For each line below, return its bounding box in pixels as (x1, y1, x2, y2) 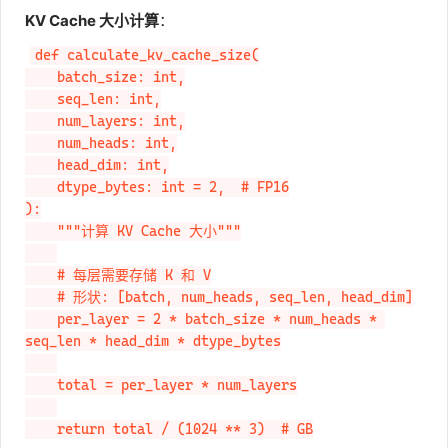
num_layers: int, (25, 113, 57, 130)
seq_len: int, (25, 91, 57, 108)
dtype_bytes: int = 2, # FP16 (25, 179, 57, 196)
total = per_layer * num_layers (25, 377, 57, 394)
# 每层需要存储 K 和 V (25, 267, 57, 284)
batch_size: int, (25, 69, 57, 86)
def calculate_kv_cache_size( (34, 47, 259, 64)
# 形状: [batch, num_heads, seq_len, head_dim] (25, 289, 57, 306)
